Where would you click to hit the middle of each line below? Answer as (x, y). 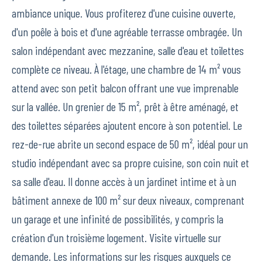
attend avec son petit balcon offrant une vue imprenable (125, 88)
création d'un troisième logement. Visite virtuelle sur (116, 238)
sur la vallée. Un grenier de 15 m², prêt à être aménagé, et (125, 107)
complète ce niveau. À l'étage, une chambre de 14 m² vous (126, 69)
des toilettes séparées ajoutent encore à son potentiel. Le (127, 125)
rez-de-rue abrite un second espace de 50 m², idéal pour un (130, 144)
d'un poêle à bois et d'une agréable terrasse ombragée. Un (127, 32)
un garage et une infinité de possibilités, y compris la (118, 219)
